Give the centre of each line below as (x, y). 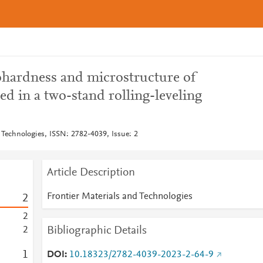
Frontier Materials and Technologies (119, 197)
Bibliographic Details (97, 231)
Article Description (91, 173)
